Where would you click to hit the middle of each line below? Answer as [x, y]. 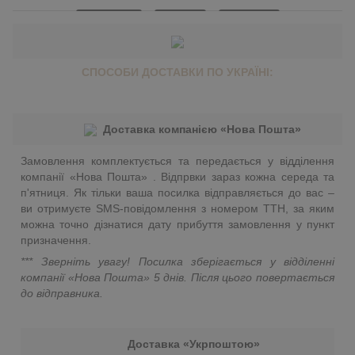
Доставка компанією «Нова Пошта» [204, 129]
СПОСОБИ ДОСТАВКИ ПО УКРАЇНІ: [177, 72]
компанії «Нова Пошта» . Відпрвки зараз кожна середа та [177, 176]
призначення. [56, 240]
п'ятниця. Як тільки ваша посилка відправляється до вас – [177, 192]
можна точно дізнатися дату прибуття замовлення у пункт [177, 224]
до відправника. [62, 293]
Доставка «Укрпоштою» [193, 344]
